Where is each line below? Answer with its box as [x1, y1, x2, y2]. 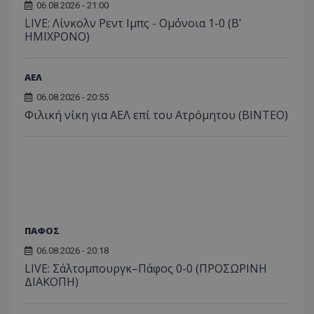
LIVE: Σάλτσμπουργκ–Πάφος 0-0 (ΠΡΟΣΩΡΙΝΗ [25, 260, 267, 276]
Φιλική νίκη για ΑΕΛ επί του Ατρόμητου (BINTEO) [25, 107, 288, 123]
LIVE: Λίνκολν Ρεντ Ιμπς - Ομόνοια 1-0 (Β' [25, 15, 242, 31]
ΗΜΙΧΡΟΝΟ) [25, 28, 90, 44]
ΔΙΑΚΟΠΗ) [25, 273, 78, 289]
